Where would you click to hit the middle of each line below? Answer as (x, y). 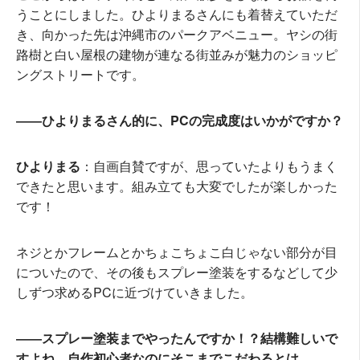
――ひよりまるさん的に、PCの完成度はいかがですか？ (180, 121)
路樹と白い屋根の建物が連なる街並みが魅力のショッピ (177, 55)
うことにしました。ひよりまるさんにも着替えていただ (177, 14)
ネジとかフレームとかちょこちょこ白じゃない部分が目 (177, 252)
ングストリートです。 (80, 75)
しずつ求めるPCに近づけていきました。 (135, 292)
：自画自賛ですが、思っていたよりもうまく (209, 166)
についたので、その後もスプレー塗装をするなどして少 (177, 272)
